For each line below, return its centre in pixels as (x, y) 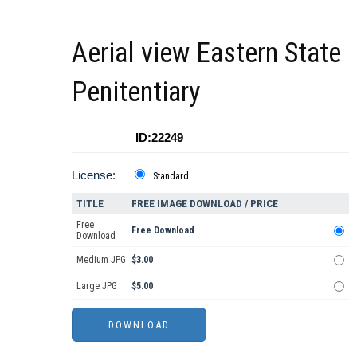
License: (94, 175)
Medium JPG (101, 260)
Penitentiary (136, 92)
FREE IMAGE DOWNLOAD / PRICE (205, 204)
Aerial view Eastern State (206, 53)
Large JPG (97, 286)
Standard (171, 177)
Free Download (163, 231)
